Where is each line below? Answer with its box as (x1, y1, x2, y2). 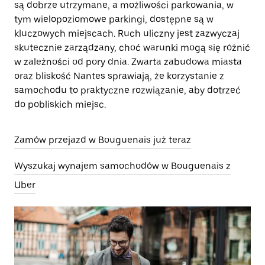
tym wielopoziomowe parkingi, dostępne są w (14, 14, 214, 25)
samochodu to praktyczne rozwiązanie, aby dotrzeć (14, 85, 241, 96)
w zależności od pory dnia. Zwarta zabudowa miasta (14, 56, 242, 67)
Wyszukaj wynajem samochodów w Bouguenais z (14, 160, 231, 172)
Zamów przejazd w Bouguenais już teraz (14, 134, 191, 146)
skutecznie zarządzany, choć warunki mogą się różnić (14, 42, 250, 53)
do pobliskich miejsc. (14, 99, 106, 110)
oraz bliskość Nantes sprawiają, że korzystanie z (14, 70, 224, 82)
